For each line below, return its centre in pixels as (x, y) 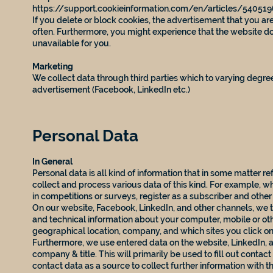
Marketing (53, 66)
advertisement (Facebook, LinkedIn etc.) (112, 89)
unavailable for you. (72, 43)
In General (53, 161)
